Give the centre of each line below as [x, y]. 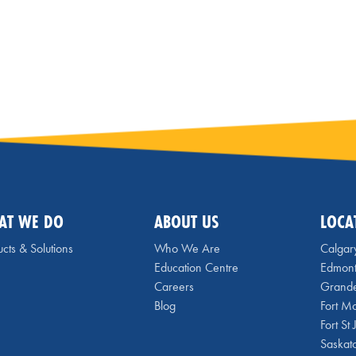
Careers [174, 286]
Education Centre [197, 267]
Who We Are [188, 248]
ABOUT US [187, 221]
